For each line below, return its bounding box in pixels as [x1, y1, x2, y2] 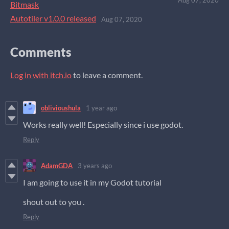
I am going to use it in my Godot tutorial [23, 177, 162, 188]
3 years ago [78, 161, 112, 170]
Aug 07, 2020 [101, 15, 142, 24]
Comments [10, 44, 72, 60]
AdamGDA [41, 161, 73, 170]
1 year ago [86, 103, 117, 112]
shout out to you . [23, 197, 84, 207]
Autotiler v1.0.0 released [10, 13, 96, 24]
